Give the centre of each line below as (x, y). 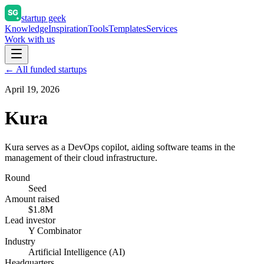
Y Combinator (55, 230)
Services (162, 29)
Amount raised (32, 199)
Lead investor (30, 220)
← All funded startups (46, 69)
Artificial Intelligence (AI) (77, 252)
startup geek (44, 18)
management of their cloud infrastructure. (81, 157)
